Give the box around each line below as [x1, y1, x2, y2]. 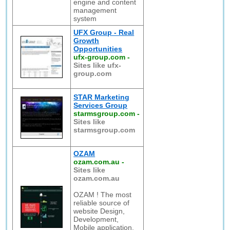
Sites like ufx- [73, 61, 122, 69]
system [73, 14, 97, 23]
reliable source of [73, 199, 130, 207]
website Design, [73, 207, 125, 215]
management [73, 6, 117, 14]
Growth [73, 36, 100, 45]
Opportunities [73, 45, 123, 53]
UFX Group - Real [73, 28, 135, 36]
